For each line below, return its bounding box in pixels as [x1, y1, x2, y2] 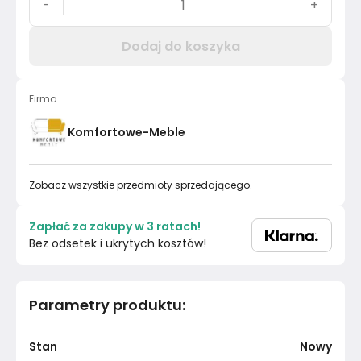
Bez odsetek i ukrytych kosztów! [29, 235, 206, 251]
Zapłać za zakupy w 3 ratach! [29, 218, 201, 234]
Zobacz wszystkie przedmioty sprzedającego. [29, 178, 252, 192]
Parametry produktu [29, 295, 182, 315]
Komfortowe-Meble [68, 123, 185, 140]
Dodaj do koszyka [121, 37, 240, 56]
